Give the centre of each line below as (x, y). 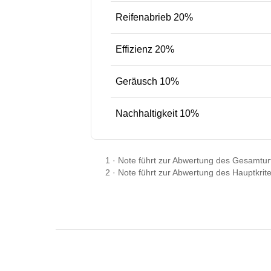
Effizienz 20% (145, 49)
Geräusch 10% (147, 81)
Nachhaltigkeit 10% (157, 113)
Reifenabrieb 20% (154, 17)
